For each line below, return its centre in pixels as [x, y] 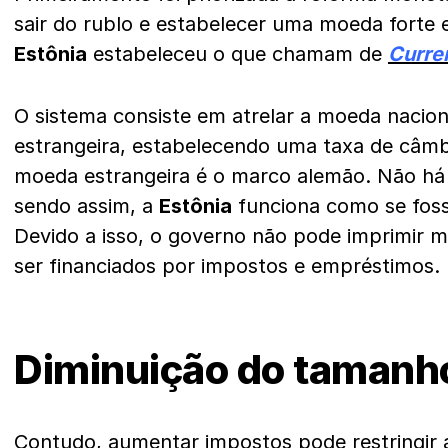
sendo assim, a [86, 206]
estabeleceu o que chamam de [237, 54]
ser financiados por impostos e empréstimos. [230, 266]
